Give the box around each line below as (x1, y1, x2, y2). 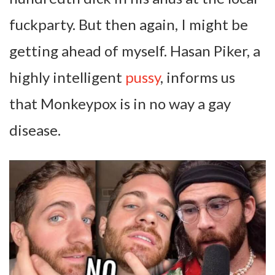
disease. (9, 120, 61, 139)
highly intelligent (9, 68, 125, 86)
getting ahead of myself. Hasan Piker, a (9, 41, 260, 60)
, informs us (160, 68, 235, 86)
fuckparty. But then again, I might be (9, 15, 248, 33)
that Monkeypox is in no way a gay (9, 94, 231, 112)
